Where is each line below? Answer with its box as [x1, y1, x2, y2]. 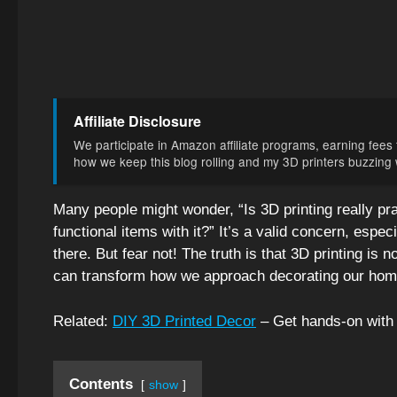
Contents [69, 375, 133, 393]
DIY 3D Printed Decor [113, 312, 256, 330]
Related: [53, 312, 113, 330]
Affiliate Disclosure [74, 111, 202, 132]
